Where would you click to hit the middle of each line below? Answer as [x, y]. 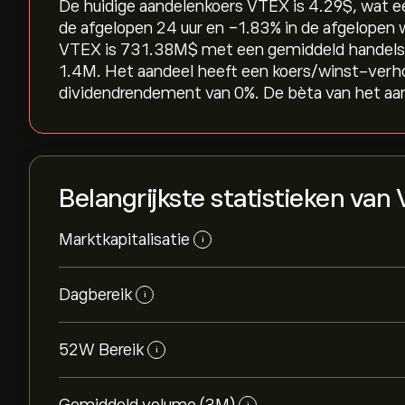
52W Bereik [101, 350]
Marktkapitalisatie [124, 240]
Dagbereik [95, 295]
